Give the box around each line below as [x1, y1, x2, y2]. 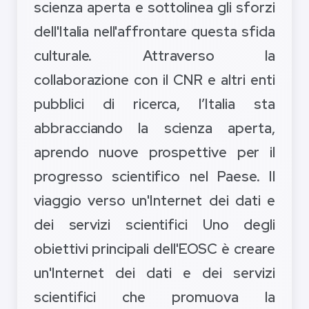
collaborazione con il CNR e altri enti [34, 70, 275, 90]
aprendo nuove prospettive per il [34, 143, 275, 162]
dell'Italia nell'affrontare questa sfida [34, 22, 275, 41]
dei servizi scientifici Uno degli [34, 215, 275, 235]
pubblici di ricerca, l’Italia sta [34, 94, 275, 114]
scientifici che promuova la [34, 288, 275, 307]
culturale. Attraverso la [34, 46, 275, 66]
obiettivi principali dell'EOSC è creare [34, 239, 275, 259]
